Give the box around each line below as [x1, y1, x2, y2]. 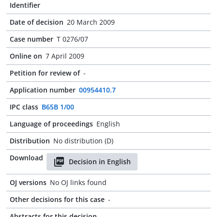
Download [10, 153, 43, 162]
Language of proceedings [10, 119, 93, 128]
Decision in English [69, 157, 131, 166]
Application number [10, 85, 76, 94]
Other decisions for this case [10, 195, 105, 204]
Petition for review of [10, 68, 80, 77]
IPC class [10, 102, 38, 111]
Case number [10, 34, 53, 44]
